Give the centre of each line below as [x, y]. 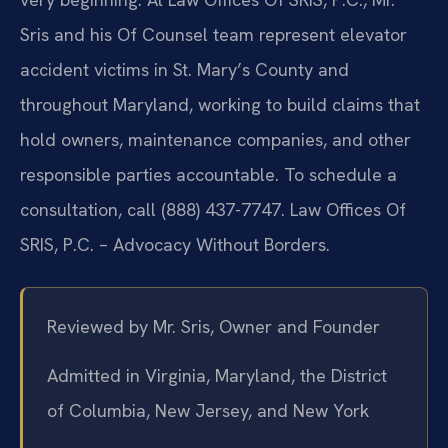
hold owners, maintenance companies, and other [215, 139]
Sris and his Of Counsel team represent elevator [213, 34]
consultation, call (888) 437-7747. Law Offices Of [213, 209]
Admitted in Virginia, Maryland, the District [217, 376]
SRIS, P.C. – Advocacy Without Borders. [175, 244]
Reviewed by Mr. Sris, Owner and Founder [213, 326]
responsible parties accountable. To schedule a [208, 174]
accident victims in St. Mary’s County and [184, 69]
